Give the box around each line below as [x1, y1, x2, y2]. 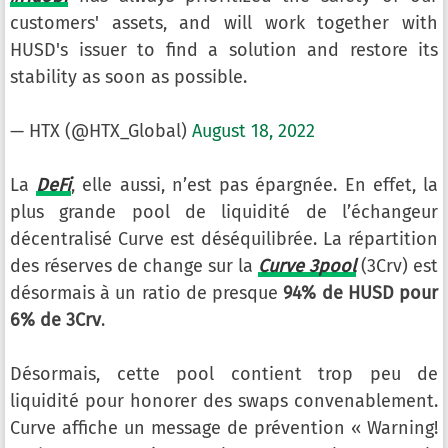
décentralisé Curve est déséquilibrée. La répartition [10, 228, 438, 250]
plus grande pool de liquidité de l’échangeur [10, 201, 438, 223]
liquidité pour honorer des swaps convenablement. [10, 390, 438, 412]
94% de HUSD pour [283, 282, 439, 304]
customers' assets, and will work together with [10, 12, 438, 34]
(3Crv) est [356, 255, 438, 277]
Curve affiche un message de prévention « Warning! [10, 417, 438, 439]
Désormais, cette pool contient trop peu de [10, 363, 438, 385]
